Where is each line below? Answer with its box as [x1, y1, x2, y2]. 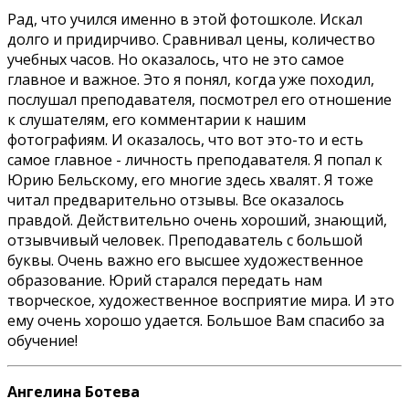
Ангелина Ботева [7, 381, 140, 402]
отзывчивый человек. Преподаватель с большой [7, 229, 362, 250]
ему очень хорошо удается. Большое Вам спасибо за [7, 309, 384, 330]
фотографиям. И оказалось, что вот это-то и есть [7, 129, 363, 150]
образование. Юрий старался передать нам [7, 269, 322, 290]
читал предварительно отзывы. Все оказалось [7, 189, 344, 210]
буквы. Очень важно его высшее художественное [7, 249, 363, 270]
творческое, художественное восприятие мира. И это [7, 289, 394, 310]
